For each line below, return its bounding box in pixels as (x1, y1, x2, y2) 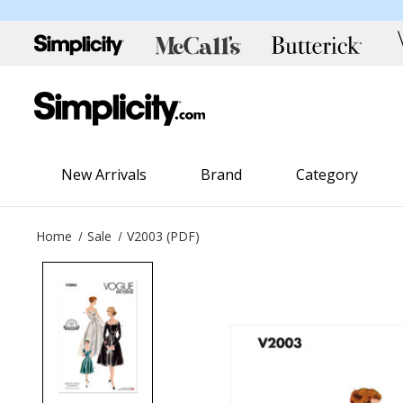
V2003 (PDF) (127, 227, 201, 245)
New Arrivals (61, 164, 148, 184)
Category (296, 164, 359, 184)
